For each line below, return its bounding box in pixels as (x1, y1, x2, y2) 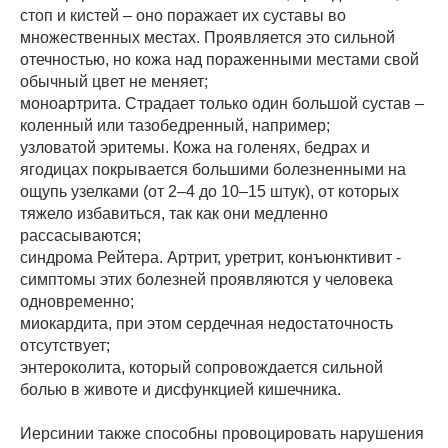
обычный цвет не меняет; (20, 73, 208, 91)
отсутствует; (20, 337, 110, 355)
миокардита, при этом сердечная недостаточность (20, 315, 393, 333)
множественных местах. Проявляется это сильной (20, 29, 395, 47)
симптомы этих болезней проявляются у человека (20, 271, 393, 289)
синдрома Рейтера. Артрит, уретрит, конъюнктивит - (20, 249, 401, 267)
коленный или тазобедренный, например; (20, 117, 330, 135)
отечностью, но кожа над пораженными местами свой (20, 51, 419, 69)
